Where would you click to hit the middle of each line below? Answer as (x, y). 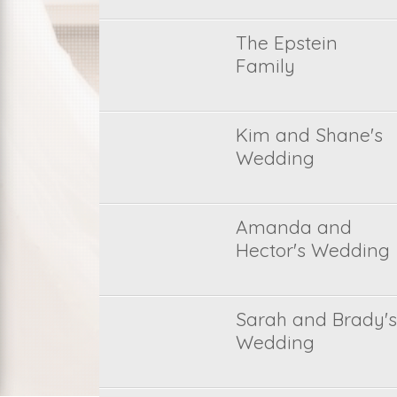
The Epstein (286, 43)
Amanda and (293, 227)
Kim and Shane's (309, 135)
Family (265, 66)
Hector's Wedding (312, 250)
